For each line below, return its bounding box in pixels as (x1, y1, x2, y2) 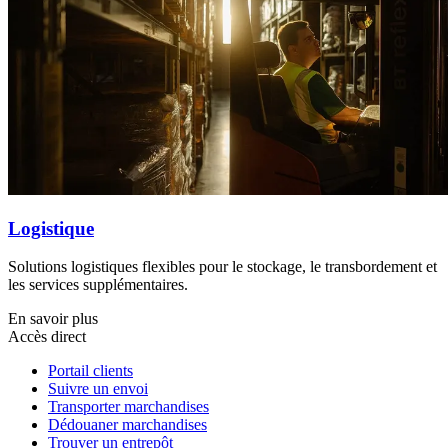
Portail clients (48, 362, 133, 380)
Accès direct (8, 328, 86, 346)
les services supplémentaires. (8, 276, 188, 294)
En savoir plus (8, 310, 98, 328)
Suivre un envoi (48, 380, 148, 398)
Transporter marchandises (48, 398, 209, 416)
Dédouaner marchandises (48, 416, 207, 434)
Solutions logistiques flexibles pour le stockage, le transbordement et (8, 258, 437, 276)
